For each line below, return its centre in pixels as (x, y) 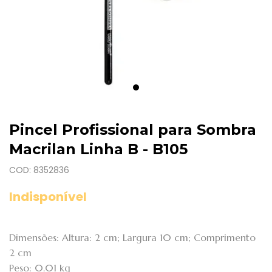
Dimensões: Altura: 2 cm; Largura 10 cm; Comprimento (132, 237)
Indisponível (48, 197)
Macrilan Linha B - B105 (98, 149)
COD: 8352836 (39, 170)
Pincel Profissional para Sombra (133, 130)
